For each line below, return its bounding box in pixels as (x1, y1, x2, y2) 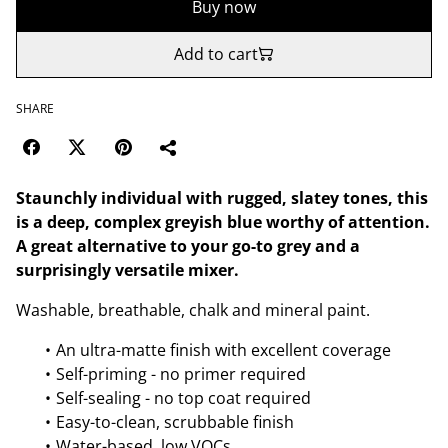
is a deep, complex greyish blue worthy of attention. (16, 210, 430, 233)
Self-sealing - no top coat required (56, 386, 311, 409)
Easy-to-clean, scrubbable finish (56, 410, 294, 433)
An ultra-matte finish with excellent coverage (56, 338, 391, 361)
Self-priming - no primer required (56, 362, 306, 385)
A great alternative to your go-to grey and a (16, 234, 360, 257)
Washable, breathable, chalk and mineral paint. (16, 298, 370, 321)
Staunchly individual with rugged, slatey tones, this (16, 186, 428, 209)
